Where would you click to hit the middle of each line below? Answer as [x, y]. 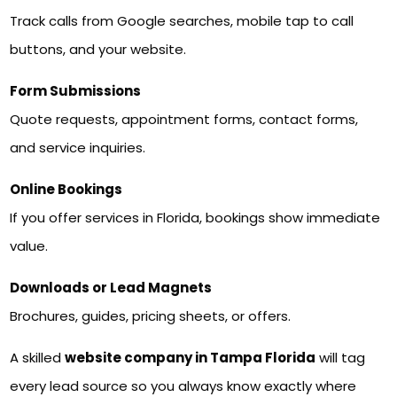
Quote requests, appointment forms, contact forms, [184, 119]
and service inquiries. [78, 147]
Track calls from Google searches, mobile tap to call [182, 20]
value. [29, 245]
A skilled [38, 357]
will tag [341, 357]
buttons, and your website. [98, 49]
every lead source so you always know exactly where [183, 385]
